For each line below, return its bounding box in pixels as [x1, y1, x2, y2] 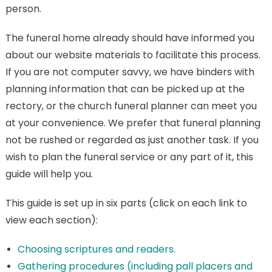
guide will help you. [5, 167, 93, 181]
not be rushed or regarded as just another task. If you [5, 133, 259, 147]
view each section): [5, 213, 98, 227]
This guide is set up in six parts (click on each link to [5, 196, 247, 210]
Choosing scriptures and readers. [17, 242, 175, 256]
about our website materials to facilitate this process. [5, 48, 260, 62]
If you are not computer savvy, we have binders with [5, 65, 254, 79]
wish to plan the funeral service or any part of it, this [5, 150, 253, 164]
